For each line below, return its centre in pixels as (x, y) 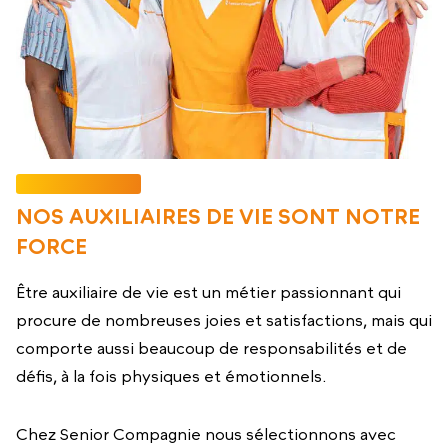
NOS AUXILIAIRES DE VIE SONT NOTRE (218, 216)
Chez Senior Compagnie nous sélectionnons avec (206, 434)
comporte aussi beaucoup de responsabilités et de (211, 348)
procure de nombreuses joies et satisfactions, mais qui (224, 320)
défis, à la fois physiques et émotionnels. (171, 376)
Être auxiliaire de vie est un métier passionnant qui (208, 292)
